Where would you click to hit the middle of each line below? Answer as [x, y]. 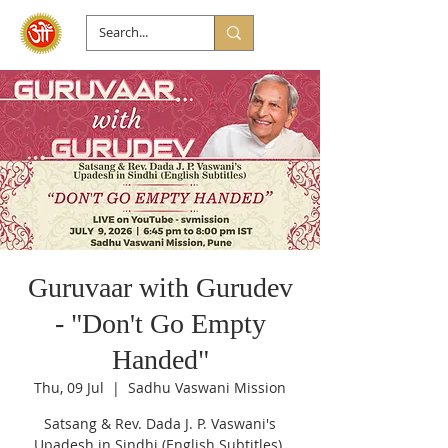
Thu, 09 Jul [69, 387]
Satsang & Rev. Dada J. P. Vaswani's [160, 423]
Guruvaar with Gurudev [160, 287]
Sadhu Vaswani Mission [207, 387]
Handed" [160, 359]
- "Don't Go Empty [160, 323]
